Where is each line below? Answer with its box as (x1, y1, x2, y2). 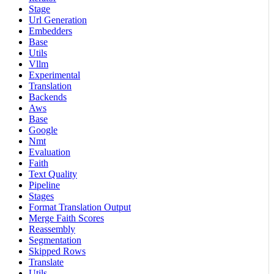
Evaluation (29, 147, 70, 158)
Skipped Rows (29, 246, 86, 257)
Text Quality (29, 169, 77, 180)
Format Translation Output (29, 202, 131, 213)
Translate (29, 257, 64, 268)
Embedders (29, 26, 72, 37)
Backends (29, 92, 67, 103)
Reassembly (29, 224, 75, 235)
